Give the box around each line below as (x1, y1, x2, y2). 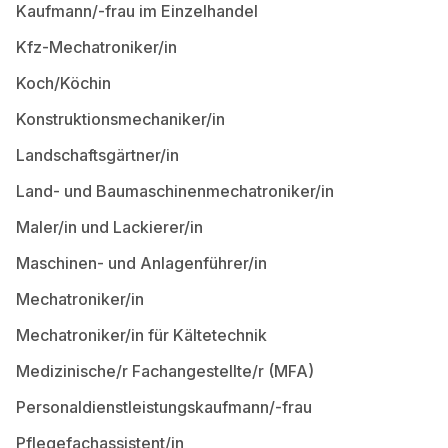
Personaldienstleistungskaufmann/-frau (16, 397, 312, 417)
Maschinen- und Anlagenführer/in (16, 253, 267, 273)
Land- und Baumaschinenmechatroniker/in (16, 181, 334, 201)
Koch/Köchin (16, 73, 111, 93)
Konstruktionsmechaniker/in (16, 109, 225, 129)
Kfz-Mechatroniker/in (16, 37, 177, 57)
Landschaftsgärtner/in (16, 145, 179, 165)
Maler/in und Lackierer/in (16, 217, 203, 237)
